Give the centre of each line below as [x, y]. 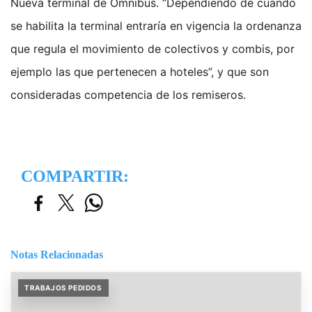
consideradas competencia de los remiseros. [130, 95]
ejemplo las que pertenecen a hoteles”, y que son [140, 72]
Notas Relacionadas [57, 255]
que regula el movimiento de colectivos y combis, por [153, 49]
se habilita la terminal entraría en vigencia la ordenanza [156, 26]
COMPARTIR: [75, 177]
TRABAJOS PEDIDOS [63, 288]
